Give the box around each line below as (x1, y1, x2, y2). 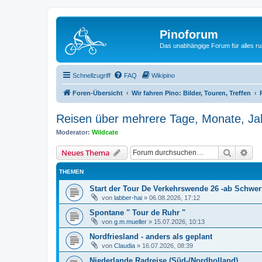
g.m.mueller (114, 218, 147, 225)
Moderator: (56, 128, 90, 136)
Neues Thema (61, 147, 110, 158)
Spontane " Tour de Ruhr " (89, 208, 185, 217)
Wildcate (92, 128, 118, 136)
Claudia (114, 242, 135, 249)
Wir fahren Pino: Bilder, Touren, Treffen (132, 89, 251, 96)
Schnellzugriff (73, 71, 111, 79)
